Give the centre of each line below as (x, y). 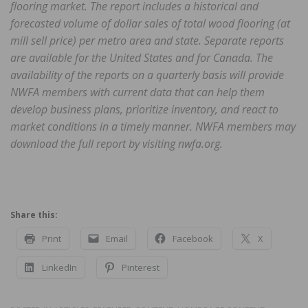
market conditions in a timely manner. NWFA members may (153, 127)
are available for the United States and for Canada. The (142, 58)
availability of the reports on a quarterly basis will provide (147, 75)
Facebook (193, 239)
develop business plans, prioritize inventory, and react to (144, 110)
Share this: (34, 215)
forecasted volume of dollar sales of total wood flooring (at (150, 24)
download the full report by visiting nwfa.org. (117, 144)
